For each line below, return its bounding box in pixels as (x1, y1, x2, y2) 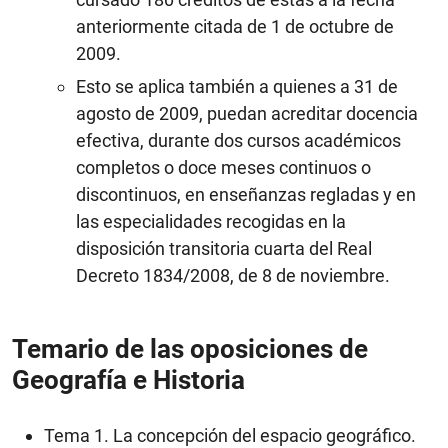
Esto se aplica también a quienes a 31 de (76, 76, 398, 98)
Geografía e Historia (12, 365, 245, 396)
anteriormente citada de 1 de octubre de (76, 16, 394, 38)
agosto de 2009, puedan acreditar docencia (76, 103, 418, 125)
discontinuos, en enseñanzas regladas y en (76, 184, 416, 206)
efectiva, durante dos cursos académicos (76, 130, 401, 152)
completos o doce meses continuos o (76, 157, 371, 179)
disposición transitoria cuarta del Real (76, 238, 372, 260)
